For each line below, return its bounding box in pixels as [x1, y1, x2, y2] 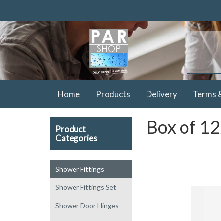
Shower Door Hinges [55, 201, 119, 210]
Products [96, 88, 130, 99]
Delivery [146, 88, 177, 99]
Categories [55, 132, 97, 143]
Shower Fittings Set [55, 183, 116, 191]
